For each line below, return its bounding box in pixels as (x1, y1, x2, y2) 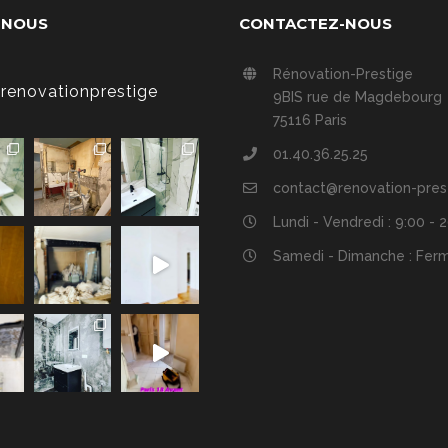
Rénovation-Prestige (272, 65, 413, 82)
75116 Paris (272, 111, 347, 128)
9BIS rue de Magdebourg (272, 88, 442, 105)
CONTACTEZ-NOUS (238, 13, 392, 33)
